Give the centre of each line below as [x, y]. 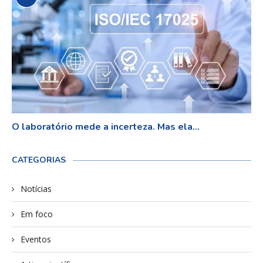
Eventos [36, 239]
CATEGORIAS [39, 160]
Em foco [37, 214]
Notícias [36, 188]
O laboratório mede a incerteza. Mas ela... [106, 127]
